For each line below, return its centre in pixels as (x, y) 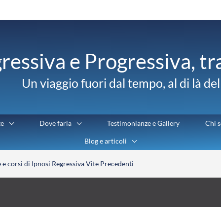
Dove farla (55, 123)
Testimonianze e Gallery (143, 123)
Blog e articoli (106, 141)
